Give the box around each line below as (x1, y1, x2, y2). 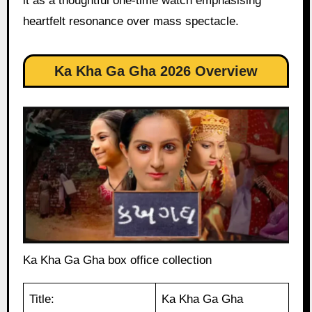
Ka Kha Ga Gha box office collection (22, 253, 212, 267)
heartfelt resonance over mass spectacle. (22, 15, 239, 29)
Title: (29, 292, 55, 306)
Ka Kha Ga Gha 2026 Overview (54, 63, 258, 79)
